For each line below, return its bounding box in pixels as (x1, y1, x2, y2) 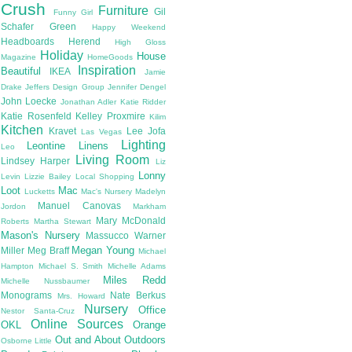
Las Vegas (81, 127, 122, 137)
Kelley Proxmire (75, 111, 145, 122)
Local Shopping (75, 172, 134, 181)
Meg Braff (27, 245, 69, 256)
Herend (68, 36, 101, 47)
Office (138, 304, 166, 317)
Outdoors (124, 334, 167, 346)
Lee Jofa (126, 126, 166, 137)
